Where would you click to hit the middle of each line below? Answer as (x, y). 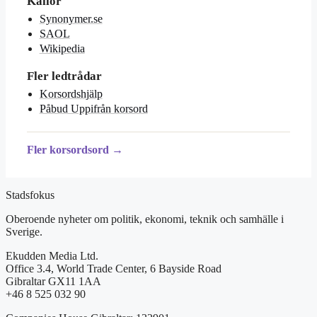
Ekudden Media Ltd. (52, 255)
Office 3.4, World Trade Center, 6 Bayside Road (114, 268)
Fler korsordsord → (75, 149)
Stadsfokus (30, 195)
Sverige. (24, 231)
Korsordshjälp (71, 94)
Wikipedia (62, 49)
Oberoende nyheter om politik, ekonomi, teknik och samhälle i (145, 219)
